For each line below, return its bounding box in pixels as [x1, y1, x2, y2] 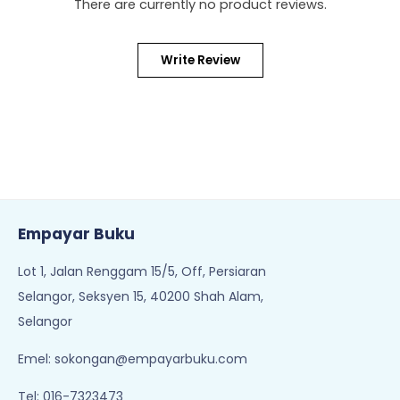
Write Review [160, 52, 240, 69]
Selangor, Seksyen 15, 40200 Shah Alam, [18, 287, 263, 305]
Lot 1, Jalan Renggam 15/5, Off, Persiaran [18, 262, 266, 280]
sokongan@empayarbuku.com [54, 350, 247, 368]
